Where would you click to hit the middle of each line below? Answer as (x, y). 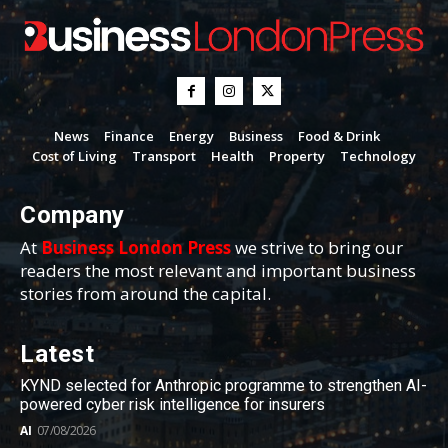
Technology (378, 156)
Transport (164, 156)
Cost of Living (74, 156)
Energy (191, 136)
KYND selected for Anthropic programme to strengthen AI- (223, 386)
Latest (57, 354)
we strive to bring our (317, 248)
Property (297, 156)
